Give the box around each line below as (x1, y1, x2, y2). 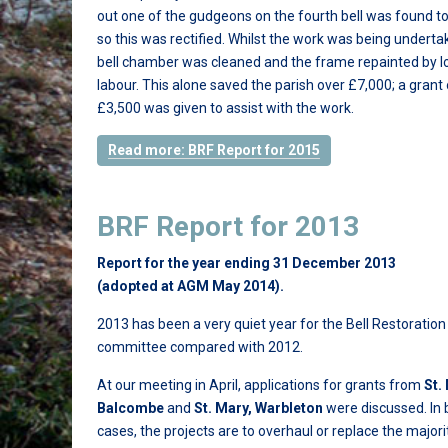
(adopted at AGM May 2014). (97, 278, 284, 294)
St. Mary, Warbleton (194, 400, 323, 416)
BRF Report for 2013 (97, 210, 359, 243)
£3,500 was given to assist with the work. (97, 100, 357, 116)
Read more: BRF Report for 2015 (108, 142, 320, 158)
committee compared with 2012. (97, 339, 303, 355)
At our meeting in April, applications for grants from (97, 377, 424, 393)
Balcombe (97, 400, 164, 416)
